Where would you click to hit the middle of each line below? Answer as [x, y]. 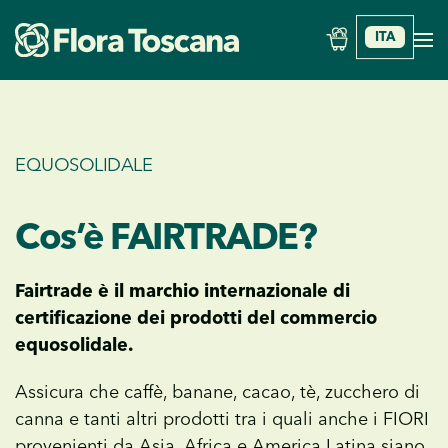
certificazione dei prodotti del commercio [196, 318]
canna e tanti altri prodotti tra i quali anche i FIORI [222, 419]
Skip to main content [109, 47]
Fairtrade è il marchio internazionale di [182, 291]
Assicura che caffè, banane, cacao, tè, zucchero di [217, 392]
